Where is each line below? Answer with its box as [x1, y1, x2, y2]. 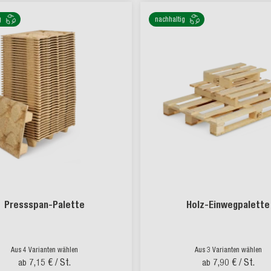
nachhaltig [155, 15, 185, 24]
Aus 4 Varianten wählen [10, 246, 78, 254]
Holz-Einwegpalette [186, 199, 270, 211]
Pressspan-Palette [4, 199, 85, 211]
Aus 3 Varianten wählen [194, 246, 262, 254]
